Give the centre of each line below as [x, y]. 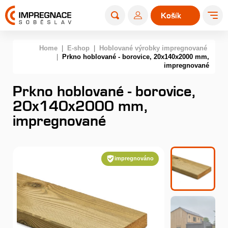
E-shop [78, 48]
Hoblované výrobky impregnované [153, 48]
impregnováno [134, 159]
